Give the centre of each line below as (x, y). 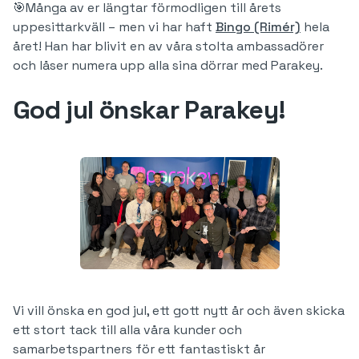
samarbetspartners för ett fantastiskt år (139, 349)
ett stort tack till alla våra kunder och (127, 330)
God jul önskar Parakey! (149, 110)
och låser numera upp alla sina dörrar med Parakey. (169, 65)
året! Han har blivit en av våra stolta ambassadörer (168, 46)
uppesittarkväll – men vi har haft (114, 27)
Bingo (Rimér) (258, 27)
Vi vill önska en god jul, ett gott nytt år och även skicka (179, 311)
